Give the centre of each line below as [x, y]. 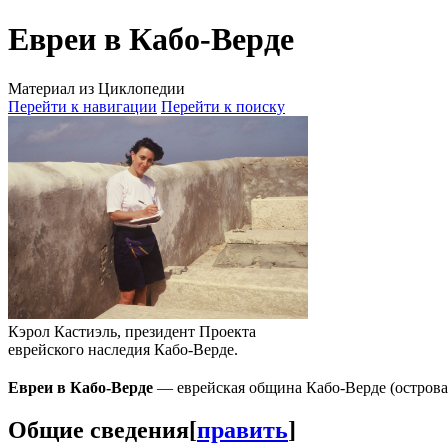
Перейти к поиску [223, 106]
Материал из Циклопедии [96, 88]
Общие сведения [98, 430]
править [242, 430]
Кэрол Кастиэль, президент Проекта [132, 331]
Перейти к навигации [82, 106]
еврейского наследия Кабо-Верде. [123, 349]
